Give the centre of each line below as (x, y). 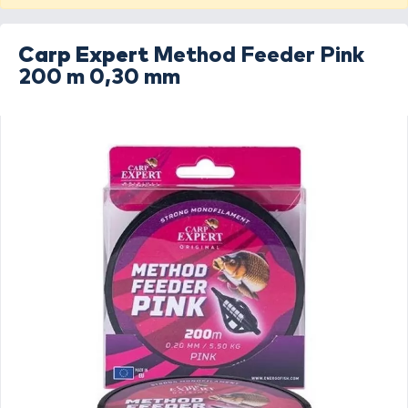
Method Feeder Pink (259, 56)
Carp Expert (83, 56)
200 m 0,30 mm (99, 77)
